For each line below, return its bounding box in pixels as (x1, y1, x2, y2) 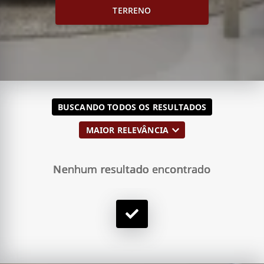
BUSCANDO (57, 101, 105, 113)
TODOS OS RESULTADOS (107, 101, 207, 113)
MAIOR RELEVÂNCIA (85, 124, 169, 136)
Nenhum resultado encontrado (53, 162, 211, 177)
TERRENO (113, 4, 151, 16)
